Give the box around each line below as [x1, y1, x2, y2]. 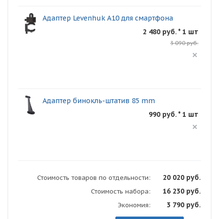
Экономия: [118, 201, 151, 210]
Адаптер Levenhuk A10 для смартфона [43, 14, 173, 23]
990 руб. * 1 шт [149, 110, 198, 119]
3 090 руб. [170, 40, 198, 47]
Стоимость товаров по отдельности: [37, 174, 151, 182]
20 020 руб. [163, 173, 201, 182]
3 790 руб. [167, 200, 201, 210]
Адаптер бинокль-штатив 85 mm [43, 96, 155, 106]
